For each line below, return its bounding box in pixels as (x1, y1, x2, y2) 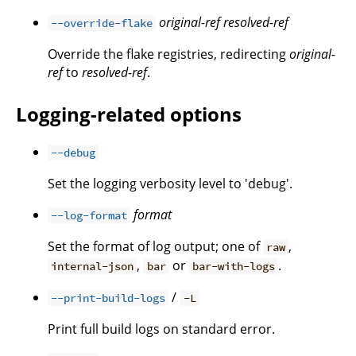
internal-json (51, 259, 134, 273)
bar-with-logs (192, 259, 275, 273)
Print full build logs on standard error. (48, 320, 275, 338)
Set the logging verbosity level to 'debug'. (48, 175, 292, 192)
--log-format (51, 208, 128, 222)
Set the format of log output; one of (48, 238, 263, 255)
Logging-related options (16, 101, 242, 128)
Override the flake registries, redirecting (48, 45, 289, 64)
